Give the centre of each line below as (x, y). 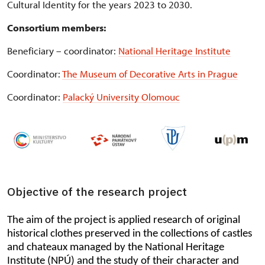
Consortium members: (56, 28)
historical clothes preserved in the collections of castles (130, 234)
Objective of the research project (97, 191)
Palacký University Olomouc (121, 97)
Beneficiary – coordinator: (63, 51)
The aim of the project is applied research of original (124, 220)
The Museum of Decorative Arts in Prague (150, 74)
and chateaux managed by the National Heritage (116, 247)
